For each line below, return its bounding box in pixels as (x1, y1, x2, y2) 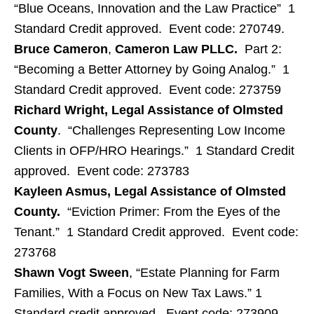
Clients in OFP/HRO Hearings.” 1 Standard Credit (14, 144, 294, 158)
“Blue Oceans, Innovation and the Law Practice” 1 (14, 1, 295, 15)
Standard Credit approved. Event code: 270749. (14, 22, 285, 36)
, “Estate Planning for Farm (129, 266, 280, 280)
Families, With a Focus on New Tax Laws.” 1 (14, 286, 262, 300)
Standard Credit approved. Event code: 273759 (14, 83, 281, 97)
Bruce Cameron (14, 42, 108, 56)
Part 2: (241, 42, 282, 56)
